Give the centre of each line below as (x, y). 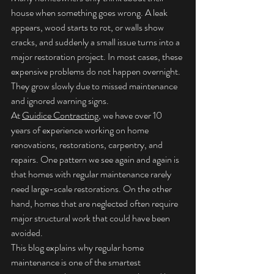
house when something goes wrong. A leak (90, 13)
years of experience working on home (81, 130)
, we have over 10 (131, 115)
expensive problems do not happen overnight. (97, 71)
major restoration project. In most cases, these (98, 57)
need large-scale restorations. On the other (92, 189)
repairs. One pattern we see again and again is (96, 159)
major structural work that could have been (91, 218)
